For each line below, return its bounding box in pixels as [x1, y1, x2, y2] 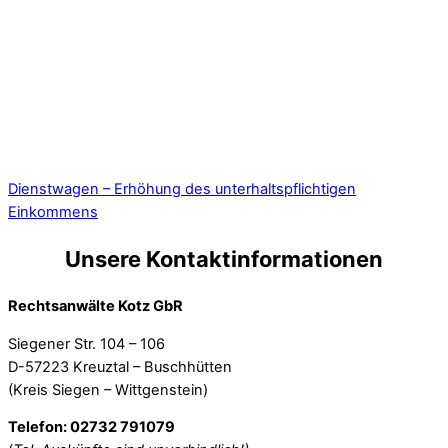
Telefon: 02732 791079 [8, 418, 175, 437]
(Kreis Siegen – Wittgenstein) [8, 380, 208, 399]
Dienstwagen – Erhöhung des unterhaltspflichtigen [8, 179, 356, 198]
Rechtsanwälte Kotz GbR [8, 297, 183, 316]
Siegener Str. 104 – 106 [8, 334, 165, 353]
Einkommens [8, 202, 98, 221]
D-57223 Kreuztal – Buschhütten [8, 357, 232, 376]
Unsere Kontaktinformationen [65, 246, 383, 272]
